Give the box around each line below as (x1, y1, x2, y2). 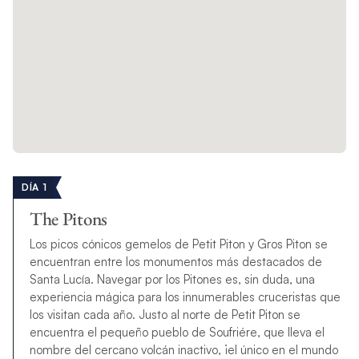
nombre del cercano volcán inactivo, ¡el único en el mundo (29, 341, 338, 357)
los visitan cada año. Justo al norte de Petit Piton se (29, 306, 301, 322)
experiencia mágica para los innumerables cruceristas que (29, 288, 341, 305)
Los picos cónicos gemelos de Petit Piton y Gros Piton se (29, 236, 328, 252)
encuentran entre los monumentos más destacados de (29, 253, 322, 269)
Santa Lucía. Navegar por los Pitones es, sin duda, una (29, 271, 315, 287)
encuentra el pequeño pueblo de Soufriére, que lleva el (29, 324, 325, 340)
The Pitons (29, 206, 107, 231)
